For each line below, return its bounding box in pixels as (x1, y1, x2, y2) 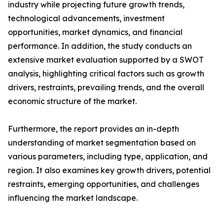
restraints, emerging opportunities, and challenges (8, 179, 199, 189)
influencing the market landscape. (8, 193, 138, 203)
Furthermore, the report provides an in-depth (8, 124, 179, 134)
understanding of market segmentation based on (8, 138, 196, 148)
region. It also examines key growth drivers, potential (8, 165, 211, 176)
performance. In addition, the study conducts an (8, 41, 192, 51)
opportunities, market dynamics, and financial (8, 27, 183, 37)
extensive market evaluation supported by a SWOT (8, 55, 204, 65)
